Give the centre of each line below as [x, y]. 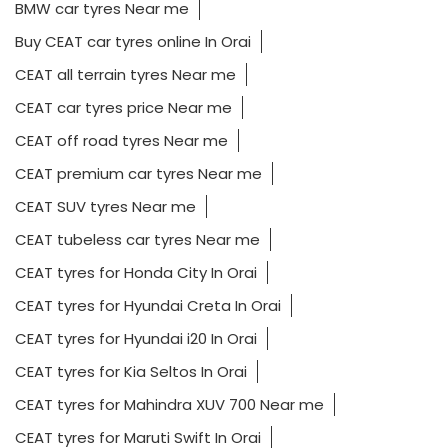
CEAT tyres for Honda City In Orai [136, 272]
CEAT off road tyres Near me [121, 140]
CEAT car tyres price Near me [123, 107]
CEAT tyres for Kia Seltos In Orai [131, 371]
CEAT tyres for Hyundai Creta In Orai [148, 305]
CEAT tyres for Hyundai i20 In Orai [136, 338]
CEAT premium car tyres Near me [138, 173]
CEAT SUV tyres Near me [105, 206]
